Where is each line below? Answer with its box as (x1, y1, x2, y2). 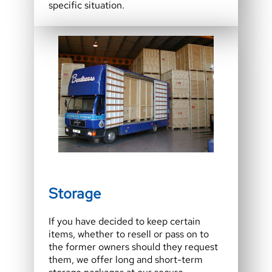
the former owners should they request (49, 240, 218, 254)
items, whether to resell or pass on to (49, 228, 209, 241)
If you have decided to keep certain (49, 215, 200, 228)
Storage (49, 184, 101, 203)
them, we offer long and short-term (49, 253, 203, 267)
